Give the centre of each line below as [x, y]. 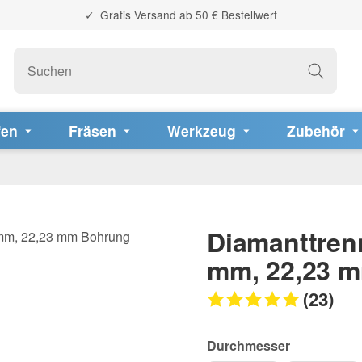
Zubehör [316, 130]
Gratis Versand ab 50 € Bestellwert [187, 14]
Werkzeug [201, 130]
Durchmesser [248, 345]
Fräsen [92, 130]
